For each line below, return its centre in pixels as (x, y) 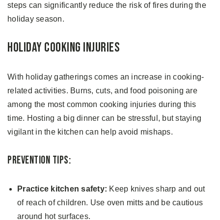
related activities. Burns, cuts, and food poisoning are (102, 90)
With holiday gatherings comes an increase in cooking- (106, 77)
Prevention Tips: (39, 160)
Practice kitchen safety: (62, 189)
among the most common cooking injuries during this (102, 104)
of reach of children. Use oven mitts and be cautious (110, 202)
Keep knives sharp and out (156, 189)
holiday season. (36, 19)
